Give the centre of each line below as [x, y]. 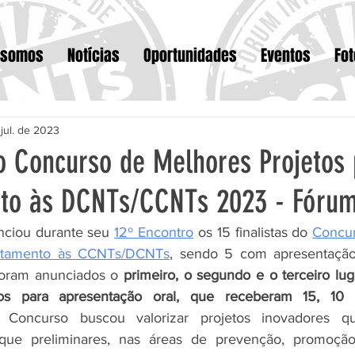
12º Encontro [154, 232]
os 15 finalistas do [253, 232]
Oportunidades [190, 55]
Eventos [286, 55]
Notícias [94, 55]
